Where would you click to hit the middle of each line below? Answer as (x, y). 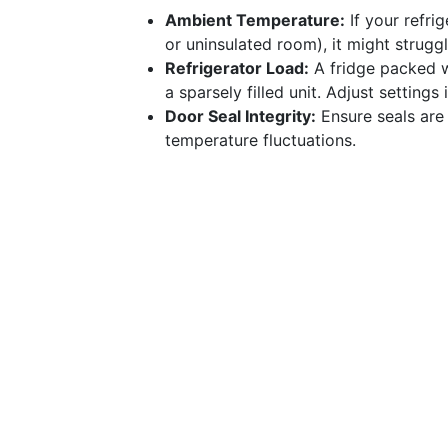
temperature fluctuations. (260, 140)
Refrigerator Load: (237, 68)
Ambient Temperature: (255, 20)
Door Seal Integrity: (240, 116)
